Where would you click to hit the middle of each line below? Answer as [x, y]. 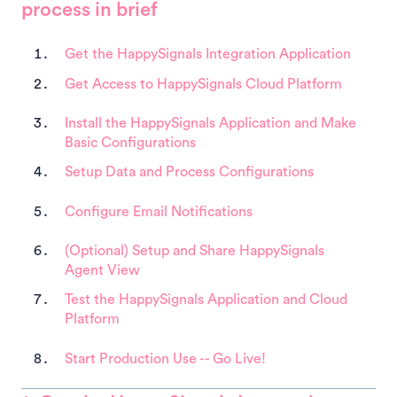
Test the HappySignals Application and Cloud [206, 300]
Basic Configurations [130, 143]
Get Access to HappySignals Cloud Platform [203, 84]
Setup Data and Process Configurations [189, 172]
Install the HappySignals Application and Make [210, 123]
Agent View [102, 270]
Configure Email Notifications [159, 211]
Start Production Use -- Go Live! [165, 358]
